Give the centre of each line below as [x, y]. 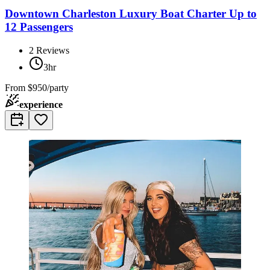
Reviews [53, 50]
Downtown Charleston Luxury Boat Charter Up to [131, 14]
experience [41, 104]
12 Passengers [39, 27]
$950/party [48, 87]
